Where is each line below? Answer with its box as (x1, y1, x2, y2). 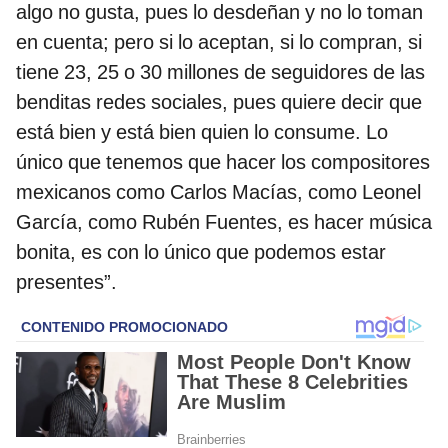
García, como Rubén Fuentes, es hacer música (16, 210, 432, 235)
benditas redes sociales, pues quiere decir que (16, 90, 422, 115)
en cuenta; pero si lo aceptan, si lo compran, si (16, 30, 422, 55)
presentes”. (16, 270, 117, 295)
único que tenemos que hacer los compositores (16, 150, 430, 175)
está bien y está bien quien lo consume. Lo (16, 120, 388, 145)
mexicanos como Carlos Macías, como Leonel (16, 180, 421, 205)
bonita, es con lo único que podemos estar (16, 240, 386, 265)
